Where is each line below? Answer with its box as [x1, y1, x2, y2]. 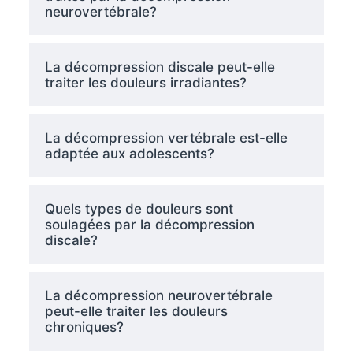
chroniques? [44, 319, 124, 335]
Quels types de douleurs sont [44, 201, 233, 217]
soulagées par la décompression [44, 217, 255, 232]
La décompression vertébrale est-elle [44, 130, 288, 146]
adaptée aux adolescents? [44, 146, 214, 162]
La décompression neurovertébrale [44, 288, 273, 303]
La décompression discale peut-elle [44, 59, 275, 75]
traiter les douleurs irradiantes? [44, 75, 247, 91]
